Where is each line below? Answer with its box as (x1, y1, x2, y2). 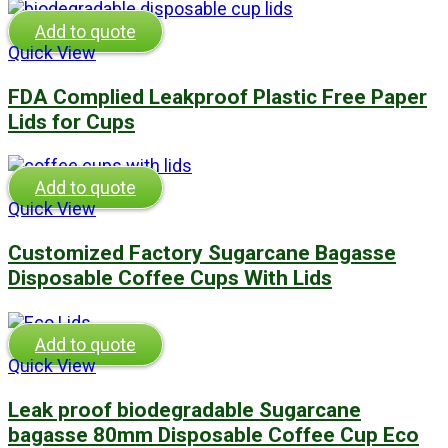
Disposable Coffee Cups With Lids (8, 265, 332, 291)
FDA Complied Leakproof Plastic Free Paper (8, 83, 427, 109)
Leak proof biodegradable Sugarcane (8, 397, 361, 423)
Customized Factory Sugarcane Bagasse (8, 240, 396, 266)
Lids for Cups (8, 108, 135, 134)
